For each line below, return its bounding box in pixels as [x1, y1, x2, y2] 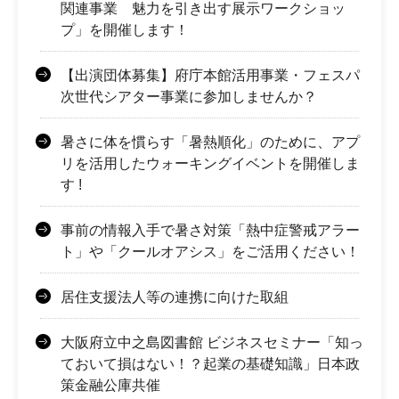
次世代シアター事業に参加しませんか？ [61, 89, 317, 105]
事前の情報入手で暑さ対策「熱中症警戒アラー [61, 223, 360, 239]
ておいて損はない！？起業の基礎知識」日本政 [61, 356, 360, 372]
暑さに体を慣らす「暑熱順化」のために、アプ [61, 134, 360, 151]
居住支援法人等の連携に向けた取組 [61, 289, 289, 305]
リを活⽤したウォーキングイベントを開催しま [61, 156, 360, 172]
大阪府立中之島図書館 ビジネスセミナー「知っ [61, 335, 363, 351]
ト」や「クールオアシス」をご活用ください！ [61, 244, 360, 260]
